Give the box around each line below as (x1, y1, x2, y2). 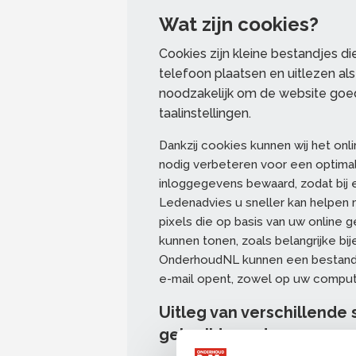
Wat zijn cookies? (159, 13, 319, 36)
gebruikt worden (159, 325, 288, 344)
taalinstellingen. (159, 106, 254, 121)
